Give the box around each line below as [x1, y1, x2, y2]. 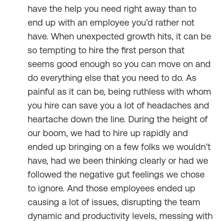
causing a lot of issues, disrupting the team [28, 197, 200, 207]
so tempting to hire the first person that [28, 45, 184, 55]
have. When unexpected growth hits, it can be [28, 31, 211, 41]
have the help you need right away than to [28, 3, 196, 14]
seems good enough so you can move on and [28, 59, 211, 69]
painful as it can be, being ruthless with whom [28, 86, 211, 97]
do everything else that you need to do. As [28, 73, 196, 83]
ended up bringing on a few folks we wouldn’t [28, 142, 211, 152]
